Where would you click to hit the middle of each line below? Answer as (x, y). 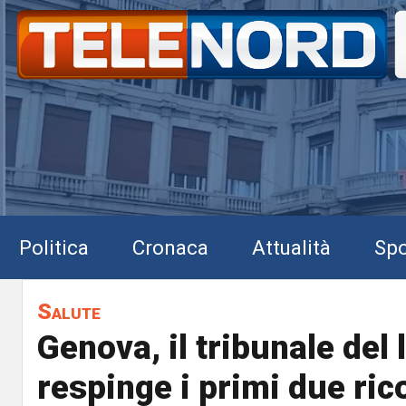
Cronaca (170, 247)
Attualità (291, 247)
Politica (54, 247)
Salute (69, 311)
